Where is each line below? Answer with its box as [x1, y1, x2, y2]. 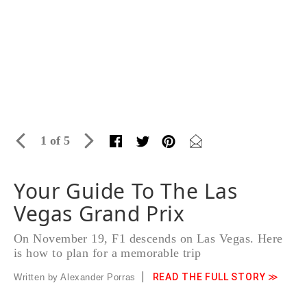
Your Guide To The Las [14, 177, 238, 205]
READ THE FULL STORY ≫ [152, 271, 280, 282]
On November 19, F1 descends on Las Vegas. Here [14, 232, 283, 245]
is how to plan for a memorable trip [14, 246, 201, 260]
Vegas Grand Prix [14, 199, 185, 228]
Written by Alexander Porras [14, 272, 136, 282]
